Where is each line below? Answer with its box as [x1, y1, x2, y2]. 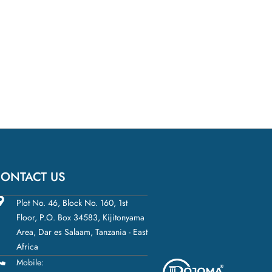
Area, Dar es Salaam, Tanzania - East [16, 226, 148, 238]
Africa [16, 240, 38, 253]
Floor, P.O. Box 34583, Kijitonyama [16, 211, 144, 223]
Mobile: [16, 256, 44, 268]
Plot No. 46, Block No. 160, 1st [16, 197, 127, 209]
